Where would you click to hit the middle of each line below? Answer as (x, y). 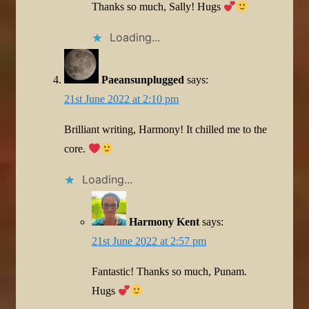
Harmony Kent (164, 221)
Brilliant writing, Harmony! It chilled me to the (166, 129)
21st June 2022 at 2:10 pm (121, 99)
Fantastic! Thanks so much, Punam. (169, 271)
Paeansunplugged (143, 79)
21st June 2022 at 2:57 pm (149, 241)
